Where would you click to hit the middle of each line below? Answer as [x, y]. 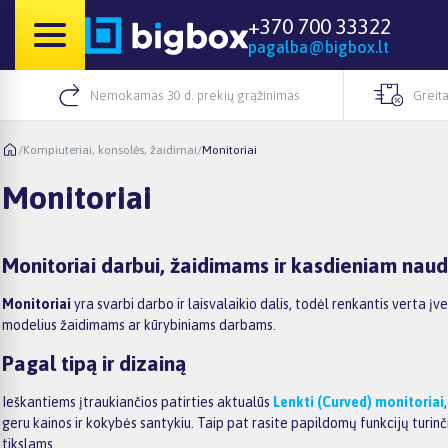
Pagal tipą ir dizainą [94, 363]
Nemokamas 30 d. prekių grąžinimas [194, 95]
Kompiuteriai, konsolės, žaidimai [110, 149]
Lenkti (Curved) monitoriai [358, 401]
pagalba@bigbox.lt [318, 47]
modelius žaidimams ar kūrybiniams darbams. [139, 324]
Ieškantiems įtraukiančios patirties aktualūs [137, 401]
